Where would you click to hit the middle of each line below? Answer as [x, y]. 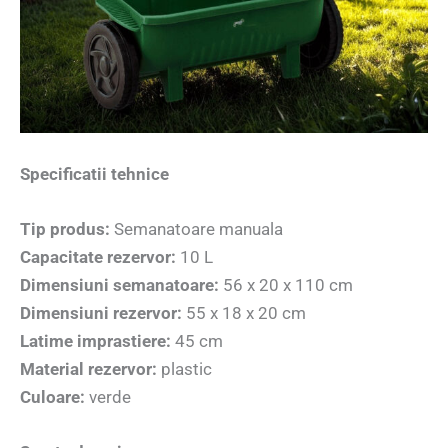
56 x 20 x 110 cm [286, 285]
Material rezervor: [88, 369]
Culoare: [52, 397]
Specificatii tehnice [94, 174]
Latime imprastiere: [95, 341]
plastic [184, 369]
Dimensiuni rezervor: [101, 313]
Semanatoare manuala [196, 229]
